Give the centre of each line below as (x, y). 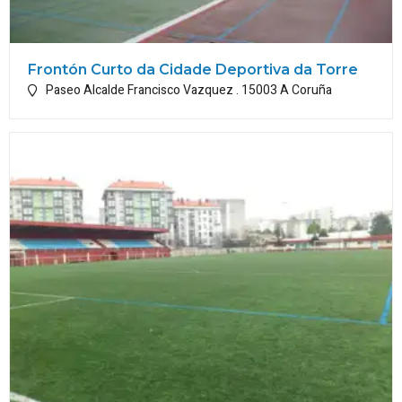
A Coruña (306, 91)
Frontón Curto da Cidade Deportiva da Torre (193, 70)
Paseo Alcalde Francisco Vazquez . (144, 91)
